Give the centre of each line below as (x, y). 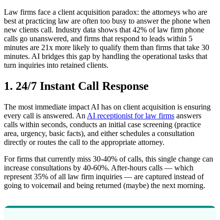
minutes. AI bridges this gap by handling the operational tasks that (106, 56)
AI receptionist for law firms (131, 115)
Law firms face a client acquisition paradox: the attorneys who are (106, 12)
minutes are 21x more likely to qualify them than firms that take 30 (107, 47)
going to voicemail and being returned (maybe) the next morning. (105, 185)
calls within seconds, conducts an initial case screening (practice (102, 124)
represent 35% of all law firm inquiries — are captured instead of (104, 176)
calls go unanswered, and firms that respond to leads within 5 (98, 38)
